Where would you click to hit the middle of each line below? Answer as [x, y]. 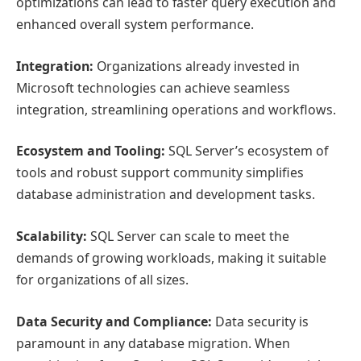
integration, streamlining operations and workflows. [176, 109]
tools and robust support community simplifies [160, 173]
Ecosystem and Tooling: [91, 151]
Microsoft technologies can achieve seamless [153, 87]
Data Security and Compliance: [114, 321]
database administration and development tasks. [166, 195]
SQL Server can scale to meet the [188, 237]
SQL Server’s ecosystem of [247, 151]
